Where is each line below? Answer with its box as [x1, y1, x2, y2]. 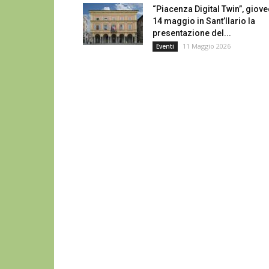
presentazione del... [153, 28, 231, 38]
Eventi [156, 42, 174, 50]
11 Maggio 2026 [183, 41, 231, 50]
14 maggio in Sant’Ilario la [153, 16, 255, 26]
